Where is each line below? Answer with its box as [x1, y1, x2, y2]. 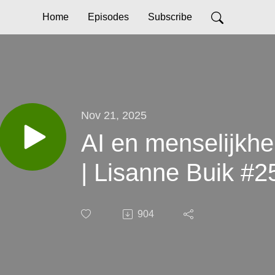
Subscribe [148, 12, 192, 22]
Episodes [88, 12, 129, 22]
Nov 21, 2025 [81, 108, 147, 122]
